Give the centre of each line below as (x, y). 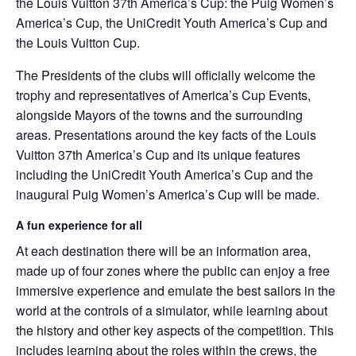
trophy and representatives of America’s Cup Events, (163, 95)
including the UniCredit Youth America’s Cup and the (164, 174)
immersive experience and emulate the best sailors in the (176, 290)
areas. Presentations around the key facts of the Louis (166, 134)
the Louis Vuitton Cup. (78, 42)
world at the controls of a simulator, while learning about (172, 310)
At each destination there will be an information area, (163, 251)
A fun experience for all (81, 224)
